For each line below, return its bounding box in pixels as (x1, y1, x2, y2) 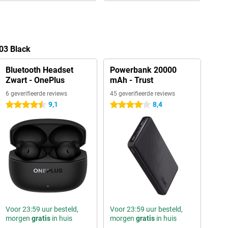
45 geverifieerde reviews (109, 90, 175, 97)
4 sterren (109, 101, 138, 109)
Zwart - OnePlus (5, 75, 65, 85)
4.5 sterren (5, 101, 40, 109)
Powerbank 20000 (109, 65, 177, 75)
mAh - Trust (109, 75, 153, 85)
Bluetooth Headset (5, 65, 73, 75)
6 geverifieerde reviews (5, 90, 67, 97)
